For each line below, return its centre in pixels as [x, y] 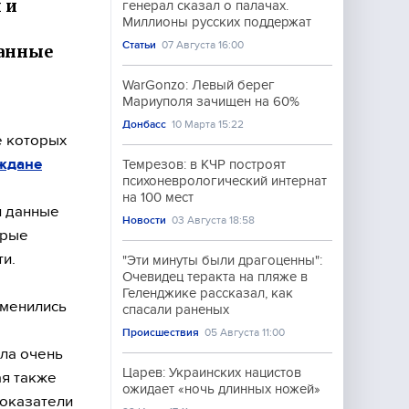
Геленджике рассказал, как [208, 293]
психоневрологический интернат [225, 181]
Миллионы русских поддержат [217, 22]
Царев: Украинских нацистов [212, 372]
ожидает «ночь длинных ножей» [221, 389]
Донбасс [144, 124]
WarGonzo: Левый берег [199, 85]
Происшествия [161, 332]
